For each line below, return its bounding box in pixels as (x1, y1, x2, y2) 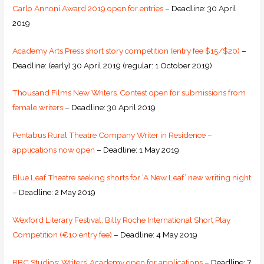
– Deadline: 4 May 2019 (112, 230, 198, 240)
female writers (12, 103, 64, 113)
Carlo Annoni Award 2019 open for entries (12, 3, 164, 13)
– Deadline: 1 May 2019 (95, 145, 180, 155)
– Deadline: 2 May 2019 (12, 187, 96, 197)
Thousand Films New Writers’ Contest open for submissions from (12, 88, 246, 98)
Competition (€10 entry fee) (12, 230, 113, 240)
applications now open (12, 145, 95, 155)
